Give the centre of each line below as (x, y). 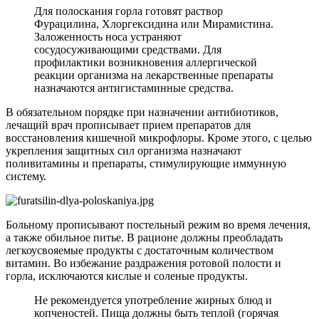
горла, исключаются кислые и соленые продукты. (127, 276)
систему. (26, 177)
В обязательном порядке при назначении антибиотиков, (142, 113)
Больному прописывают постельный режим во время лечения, (158, 225)
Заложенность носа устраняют (108, 37)
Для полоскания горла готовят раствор (129, 11)
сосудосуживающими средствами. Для (128, 50)
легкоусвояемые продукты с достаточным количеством (140, 251)
